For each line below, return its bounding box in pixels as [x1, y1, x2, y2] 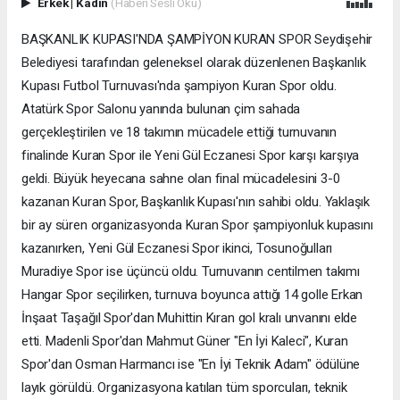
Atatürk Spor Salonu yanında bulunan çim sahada [21, 101, 301, 118]
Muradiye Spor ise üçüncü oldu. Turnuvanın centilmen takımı [21, 263, 360, 280]
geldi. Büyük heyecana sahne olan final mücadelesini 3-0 [21, 171, 340, 187]
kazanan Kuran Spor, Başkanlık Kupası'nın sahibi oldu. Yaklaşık [21, 194, 371, 211]
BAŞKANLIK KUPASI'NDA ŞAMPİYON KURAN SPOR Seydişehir [21, 31, 373, 48]
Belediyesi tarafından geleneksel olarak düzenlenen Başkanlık [21, 54, 366, 71]
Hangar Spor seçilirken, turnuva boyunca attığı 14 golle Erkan [21, 287, 363, 304]
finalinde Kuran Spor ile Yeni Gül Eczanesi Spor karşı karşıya [21, 147, 360, 164]
